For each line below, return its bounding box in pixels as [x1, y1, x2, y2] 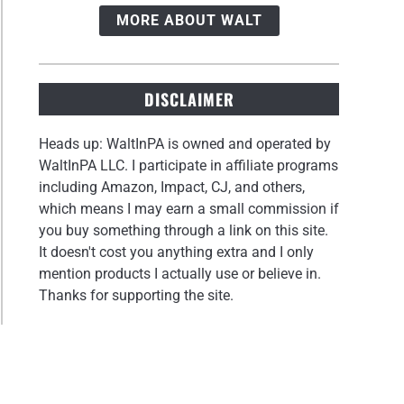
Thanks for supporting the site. [39, 286, 234, 304]
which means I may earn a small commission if [39, 199, 340, 217]
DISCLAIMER [143, 87, 234, 111]
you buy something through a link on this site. [39, 221, 329, 239]
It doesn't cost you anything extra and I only [39, 243, 315, 261]
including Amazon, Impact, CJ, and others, [39, 178, 306, 196]
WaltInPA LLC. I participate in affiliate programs [39, 156, 339, 174]
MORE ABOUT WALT [115, 12, 262, 30]
